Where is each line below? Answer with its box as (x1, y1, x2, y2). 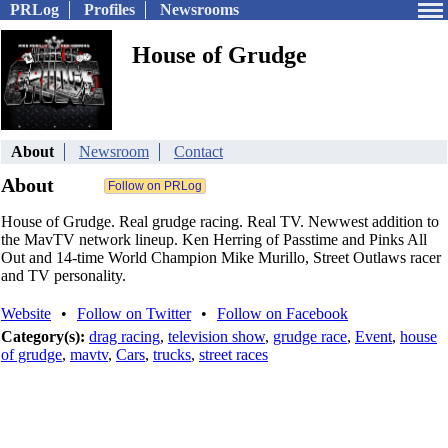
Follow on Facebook (217, 305, 348, 322)
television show (168, 328, 265, 345)
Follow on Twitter (77, 305, 191, 322)
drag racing (89, 328, 160, 345)
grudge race (273, 328, 347, 345)
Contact (174, 143, 223, 160)
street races (199, 346, 268, 363)
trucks (153, 346, 191, 363)
